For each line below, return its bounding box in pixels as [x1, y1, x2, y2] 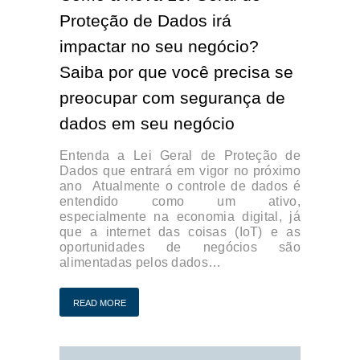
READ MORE [72, 298, 126, 309]
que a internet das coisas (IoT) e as [59, 225, 301, 239]
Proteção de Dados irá [59, 10, 231, 31]
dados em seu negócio [59, 113, 235, 133]
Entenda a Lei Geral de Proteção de [59, 149, 301, 163]
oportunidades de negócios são [59, 240, 301, 255]
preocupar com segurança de [59, 88, 285, 108]
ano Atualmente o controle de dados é [59, 179, 301, 194]
